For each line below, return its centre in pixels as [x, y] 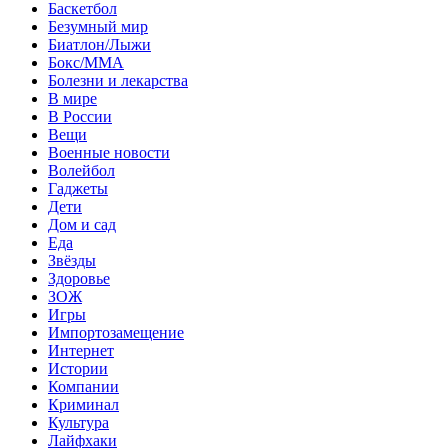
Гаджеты [78, 188]
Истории [78, 368]
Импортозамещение [116, 332]
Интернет [81, 350]
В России [80, 116]
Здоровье [79, 278]
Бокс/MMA [86, 62]
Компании [83, 386]
